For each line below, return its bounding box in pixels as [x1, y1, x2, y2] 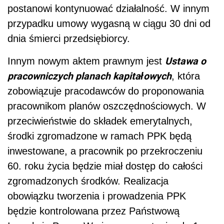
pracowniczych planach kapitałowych [7, 69, 171, 83]
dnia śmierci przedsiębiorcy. [7, 33, 130, 44]
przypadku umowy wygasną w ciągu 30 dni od [7, 18, 210, 29]
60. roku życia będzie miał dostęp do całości [7, 160, 202, 172]
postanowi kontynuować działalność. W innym [7, 3, 209, 14]
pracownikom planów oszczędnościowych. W [7, 100, 206, 112]
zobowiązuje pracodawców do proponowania [7, 85, 204, 97]
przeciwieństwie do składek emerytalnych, [7, 115, 192, 127]
